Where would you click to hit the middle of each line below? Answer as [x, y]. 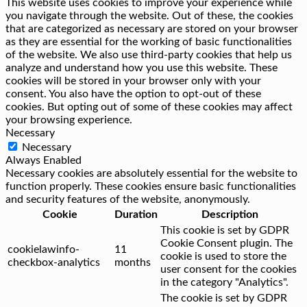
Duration [136, 215]
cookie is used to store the [223, 257]
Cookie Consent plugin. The [226, 244]
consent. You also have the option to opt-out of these [133, 94]
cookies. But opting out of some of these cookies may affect [149, 107]
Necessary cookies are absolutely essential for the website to [151, 174]
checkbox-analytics [54, 263]
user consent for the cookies [229, 270]
